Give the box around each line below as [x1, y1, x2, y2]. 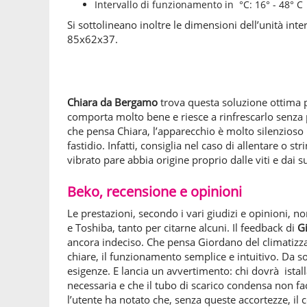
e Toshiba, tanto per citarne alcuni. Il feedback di [67, 221, 297, 234]
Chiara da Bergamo [67, 95, 158, 109]
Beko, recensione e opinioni [67, 182, 242, 201]
